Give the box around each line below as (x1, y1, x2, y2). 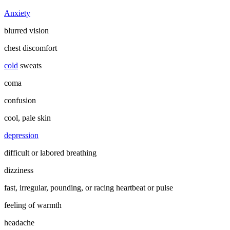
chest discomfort (4, 44, 57, 53)
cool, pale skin (4, 113, 51, 123)
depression (4, 131, 39, 140)
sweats (18, 61, 42, 70)
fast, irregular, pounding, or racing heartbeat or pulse (4, 183, 173, 193)
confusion (4, 96, 36, 105)
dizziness (4, 166, 33, 175)
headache (4, 218, 34, 227)
